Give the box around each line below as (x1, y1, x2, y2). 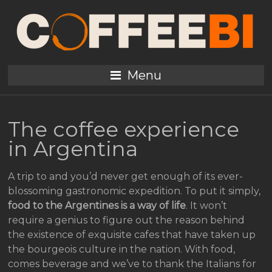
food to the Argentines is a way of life (8, 200, 186, 211)
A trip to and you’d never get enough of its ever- (8, 171, 243, 182)
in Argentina (8, 136, 138, 161)
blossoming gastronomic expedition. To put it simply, (8, 185, 261, 197)
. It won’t (186, 200, 228, 211)
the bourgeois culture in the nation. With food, (8, 243, 236, 255)
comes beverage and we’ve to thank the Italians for (8, 258, 257, 270)
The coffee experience (8, 117, 240, 142)
